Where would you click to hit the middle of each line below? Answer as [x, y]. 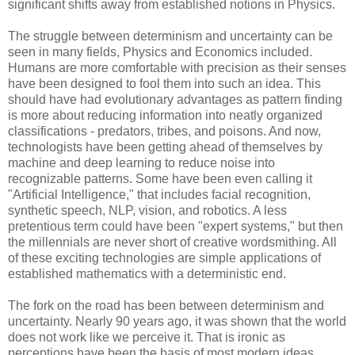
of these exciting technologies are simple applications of [164, 258]
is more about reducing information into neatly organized [165, 115]
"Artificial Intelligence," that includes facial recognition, [159, 194]
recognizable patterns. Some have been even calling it [160, 178]
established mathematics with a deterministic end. [147, 273]
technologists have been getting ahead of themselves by [165, 147]
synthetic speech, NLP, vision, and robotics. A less [147, 210]
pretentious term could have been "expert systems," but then [176, 226]
